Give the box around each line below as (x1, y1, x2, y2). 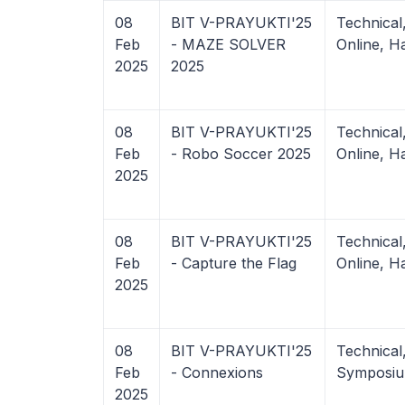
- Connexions (171, 363, 263, 381)
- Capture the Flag (171, 254, 297, 272)
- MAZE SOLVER (171, 35, 286, 53)
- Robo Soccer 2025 (171, 145, 311, 163)
